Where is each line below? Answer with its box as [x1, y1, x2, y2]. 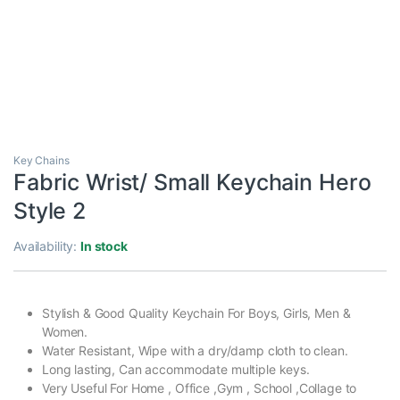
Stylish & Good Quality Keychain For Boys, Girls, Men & [42, 304, 351, 321]
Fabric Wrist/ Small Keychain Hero [13, 168, 371, 196]
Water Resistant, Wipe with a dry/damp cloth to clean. [42, 342, 348, 358]
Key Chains [13, 153, 70, 167]
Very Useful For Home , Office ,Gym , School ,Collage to [42, 379, 357, 396]
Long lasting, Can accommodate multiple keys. [42, 361, 310, 377]
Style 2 [13, 196, 87, 224]
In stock [80, 237, 128, 254]
